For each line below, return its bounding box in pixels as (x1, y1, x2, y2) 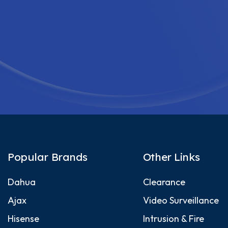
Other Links (142, 150, 200, 163)
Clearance (142, 176, 185, 188)
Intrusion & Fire (142, 212, 204, 224)
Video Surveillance (142, 194, 219, 206)
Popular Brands (8, 150, 88, 163)
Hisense (8, 212, 39, 224)
